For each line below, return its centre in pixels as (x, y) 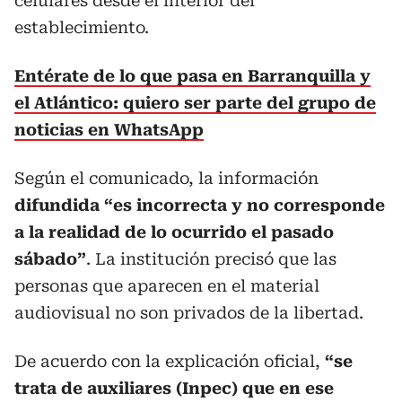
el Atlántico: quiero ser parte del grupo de (195, 103)
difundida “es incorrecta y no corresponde (200, 205)
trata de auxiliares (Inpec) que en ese (174, 388)
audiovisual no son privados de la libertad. (189, 313)
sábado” (50, 259)
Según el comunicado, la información (166, 178)
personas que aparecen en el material (167, 286)
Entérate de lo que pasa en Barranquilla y (192, 76)
